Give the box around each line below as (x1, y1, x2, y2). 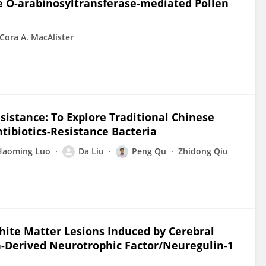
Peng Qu (132, 145, 166, 157)
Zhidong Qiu (178, 145, 228, 157)
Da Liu (78, 145, 104, 157)
